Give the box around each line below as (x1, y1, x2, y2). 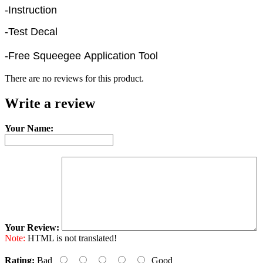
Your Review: (5, 222, 59, 232)
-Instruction (5, 4, 57, 16)
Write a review (5, 96, 95, 112)
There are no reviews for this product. (5, 73, 144, 84)
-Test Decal (5, 26, 58, 38)
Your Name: (5, 123, 53, 133)
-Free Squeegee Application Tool (5, 50, 158, 62)
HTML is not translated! (25, 232, 117, 243)
